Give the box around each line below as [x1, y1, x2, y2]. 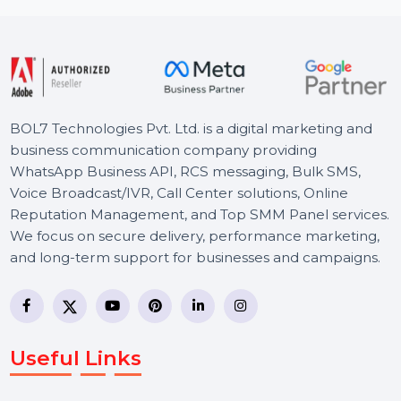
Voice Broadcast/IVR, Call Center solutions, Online [10, 320, 367, 339]
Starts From [29, 29, 122, 47]
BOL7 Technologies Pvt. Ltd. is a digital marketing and [10, 252, 393, 271]
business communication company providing [10, 275, 335, 294]
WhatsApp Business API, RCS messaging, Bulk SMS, [10, 298, 380, 317]
